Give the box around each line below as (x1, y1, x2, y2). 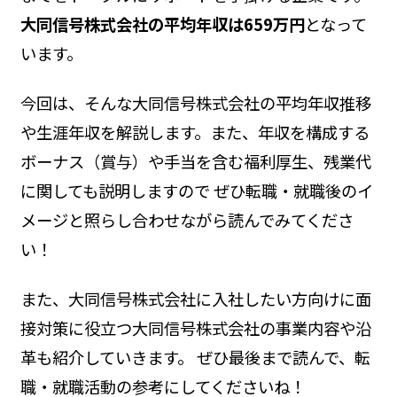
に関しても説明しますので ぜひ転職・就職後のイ (19, 179, 373, 203)
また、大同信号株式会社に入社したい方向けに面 (19, 287, 371, 311)
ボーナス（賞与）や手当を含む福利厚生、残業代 (19, 150, 371, 174)
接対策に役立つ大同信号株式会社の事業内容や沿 (19, 316, 371, 340)
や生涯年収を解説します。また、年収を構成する (19, 121, 370, 144)
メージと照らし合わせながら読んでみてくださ (19, 208, 354, 232)
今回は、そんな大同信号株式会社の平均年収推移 (19, 91, 371, 115)
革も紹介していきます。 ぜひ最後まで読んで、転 (19, 346, 370, 370)
